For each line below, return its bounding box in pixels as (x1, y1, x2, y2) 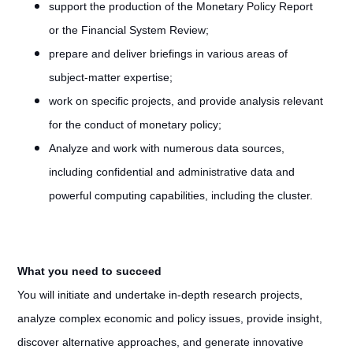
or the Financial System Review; (48, 24, 209, 36)
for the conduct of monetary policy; (48, 118, 221, 131)
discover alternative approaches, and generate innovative (17, 336, 303, 348)
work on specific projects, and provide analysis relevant (48, 95, 323, 107)
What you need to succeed (17, 265, 162, 277)
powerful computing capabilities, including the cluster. (48, 189, 313, 202)
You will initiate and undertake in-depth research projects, (17, 288, 303, 301)
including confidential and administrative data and (48, 165, 295, 178)
